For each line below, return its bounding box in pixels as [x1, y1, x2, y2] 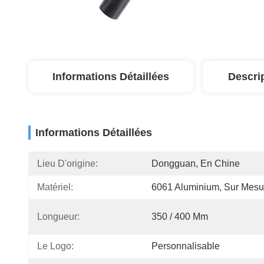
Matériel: [37, 182, 73, 192]
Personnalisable [151, 241, 220, 251]
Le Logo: [37, 241, 74, 251]
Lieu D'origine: [37, 159, 98, 169]
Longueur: [37, 212, 80, 222]
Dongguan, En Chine [151, 159, 240, 169]
